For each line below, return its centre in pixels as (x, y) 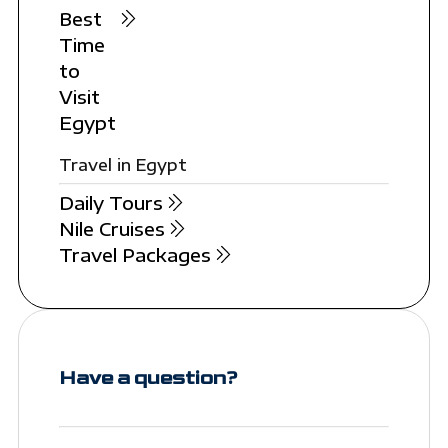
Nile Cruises (111, 229)
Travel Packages (134, 255)
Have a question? (148, 378)
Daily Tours (110, 203)
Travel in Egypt (122, 165)
